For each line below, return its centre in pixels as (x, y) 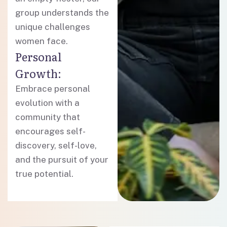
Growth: (38, 73)
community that (48, 117)
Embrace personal (53, 89)
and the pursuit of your (62, 160)
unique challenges (53, 27)
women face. (42, 41)
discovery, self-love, (56, 145)
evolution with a (47, 103)
